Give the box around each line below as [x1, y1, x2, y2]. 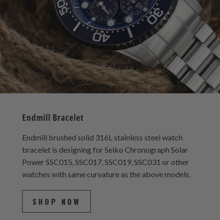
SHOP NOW [32, 195, 81, 207]
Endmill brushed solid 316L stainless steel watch [22, 132, 183, 142]
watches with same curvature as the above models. [22, 169, 191, 179]
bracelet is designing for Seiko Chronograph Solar [22, 144, 188, 154]
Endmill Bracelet [22, 111, 84, 123]
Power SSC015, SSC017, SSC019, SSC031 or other [22, 157, 189, 166]
